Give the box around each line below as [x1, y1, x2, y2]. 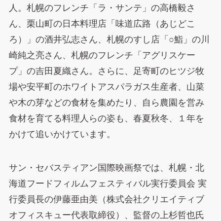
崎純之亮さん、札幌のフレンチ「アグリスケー [8, 50, 195, 60]
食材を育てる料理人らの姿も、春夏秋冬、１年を [8, 113, 204, 123]
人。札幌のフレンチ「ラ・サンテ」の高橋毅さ [8, 2, 195, 13]
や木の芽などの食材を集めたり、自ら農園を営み [8, 97, 204, 108]
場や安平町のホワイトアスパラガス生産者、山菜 [8, 81, 204, 92]
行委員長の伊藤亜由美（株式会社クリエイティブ [8, 194, 204, 204]
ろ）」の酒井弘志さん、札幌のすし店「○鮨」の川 [8, 34, 210, 44]
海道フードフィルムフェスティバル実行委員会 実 [8, 178, 207, 188]
